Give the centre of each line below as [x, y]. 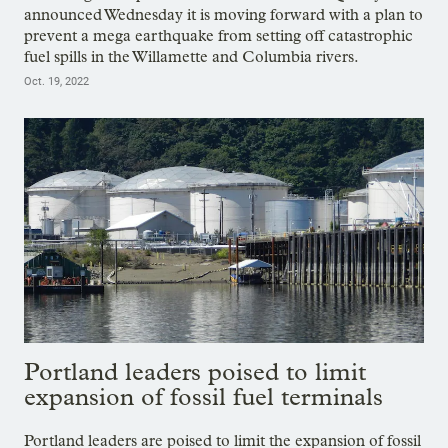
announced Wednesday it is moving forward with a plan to [223, 15]
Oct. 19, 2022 [56, 82]
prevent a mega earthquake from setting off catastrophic [218, 36]
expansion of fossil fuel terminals [203, 396]
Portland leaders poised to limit [195, 371]
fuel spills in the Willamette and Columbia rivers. [191, 57]
